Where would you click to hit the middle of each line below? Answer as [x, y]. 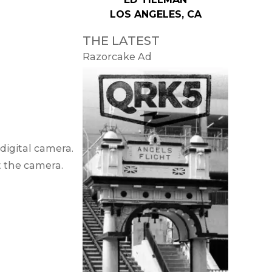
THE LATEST [121, 40]
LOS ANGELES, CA [155, 14]
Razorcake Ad [117, 56]
